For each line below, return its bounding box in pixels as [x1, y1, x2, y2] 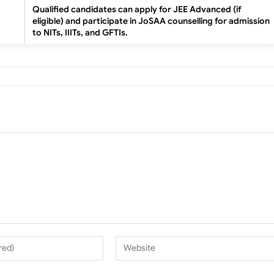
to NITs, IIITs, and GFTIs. [32, 27, 128, 39]
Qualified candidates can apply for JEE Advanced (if [32, 4, 241, 15]
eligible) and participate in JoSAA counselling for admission [32, 15, 270, 27]
